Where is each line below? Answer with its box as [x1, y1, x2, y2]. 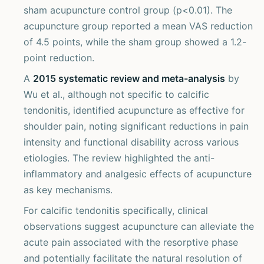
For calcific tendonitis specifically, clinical [24, 204, 208, 216]
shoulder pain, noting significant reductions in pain [24, 120, 249, 132]
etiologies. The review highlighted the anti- [24, 152, 214, 164]
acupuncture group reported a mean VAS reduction [24, 20, 253, 32]
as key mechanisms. [24, 184, 113, 196]
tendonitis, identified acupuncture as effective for [24, 104, 245, 116]
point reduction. [24, 52, 94, 64]
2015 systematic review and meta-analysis [33, 72, 225, 84]
